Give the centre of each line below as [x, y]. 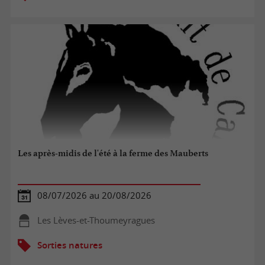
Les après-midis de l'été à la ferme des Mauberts [113, 153]
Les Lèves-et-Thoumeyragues [96, 220]
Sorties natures [70, 245]
